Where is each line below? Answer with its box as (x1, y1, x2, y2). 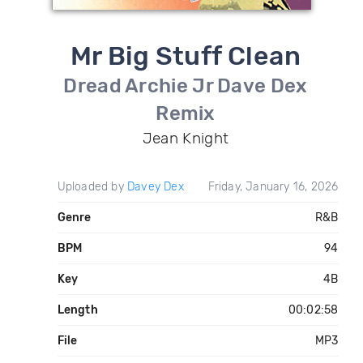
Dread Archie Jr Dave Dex (63, 75, 308, 97)
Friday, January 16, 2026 (207, 180, 339, 194)
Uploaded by (57, 180, 127, 194)
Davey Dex (126, 180, 184, 194)
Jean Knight (142, 129, 229, 147)
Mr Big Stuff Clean (70, 41, 301, 71)
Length (57, 303, 98, 317)
